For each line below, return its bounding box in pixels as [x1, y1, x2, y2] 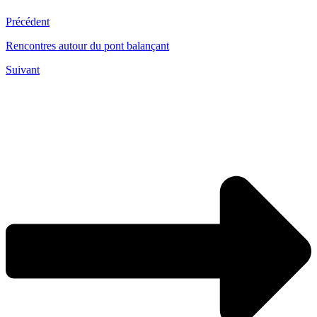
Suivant [6, 64, 40, 76]
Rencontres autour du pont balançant [6, 40, 169, 52]
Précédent [6, 16, 50, 28]
